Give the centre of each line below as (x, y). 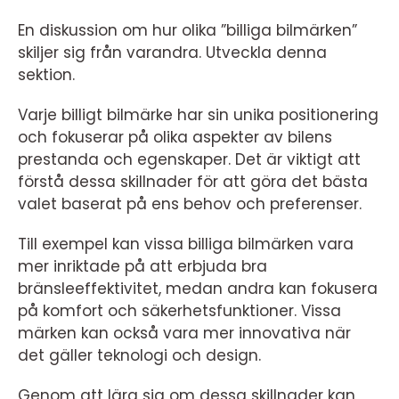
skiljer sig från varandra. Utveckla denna (172, 53)
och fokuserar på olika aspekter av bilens (175, 137)
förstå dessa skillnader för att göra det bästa (193, 182)
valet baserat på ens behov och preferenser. (190, 204)
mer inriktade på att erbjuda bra (142, 266)
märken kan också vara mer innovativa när (184, 333)
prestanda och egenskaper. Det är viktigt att (189, 159)
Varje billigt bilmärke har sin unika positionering (198, 115)
